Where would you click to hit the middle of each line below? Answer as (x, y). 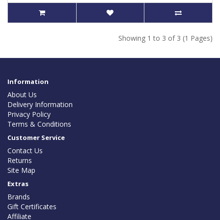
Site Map (21, 170)
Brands (19, 197)
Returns (20, 161)
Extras (18, 184)
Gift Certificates (32, 207)
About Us (22, 95)
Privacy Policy (29, 114)
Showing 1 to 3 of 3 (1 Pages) (165, 38)
